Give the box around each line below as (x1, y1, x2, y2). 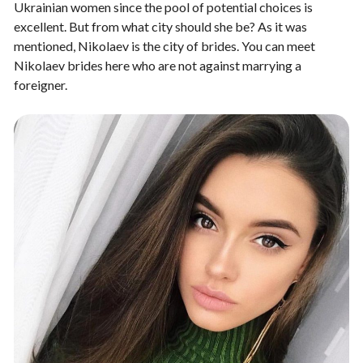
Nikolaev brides (14, 58, 103, 73)
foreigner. (14, 77, 67, 92)
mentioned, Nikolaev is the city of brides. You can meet (14, 38, 315, 53)
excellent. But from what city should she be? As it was (14, 19, 307, 34)
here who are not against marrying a (103, 58, 301, 73)
